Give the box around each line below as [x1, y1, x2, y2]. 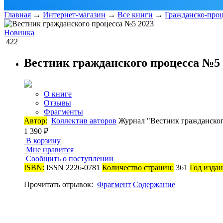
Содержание [133, 180, 175, 189]
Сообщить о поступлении [24, 154, 113, 163]
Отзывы [44, 98, 71, 107]
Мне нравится [24, 145, 74, 154]
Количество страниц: [102, 163, 174, 172]
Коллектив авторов [51, 116, 116, 125]
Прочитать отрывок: [24, 180, 95, 189]
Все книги [117, 10, 153, 19]
